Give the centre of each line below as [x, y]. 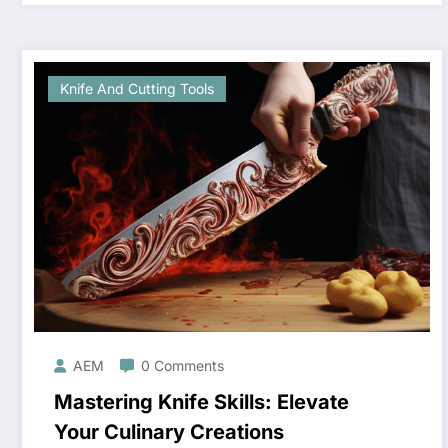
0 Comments [182, 366]
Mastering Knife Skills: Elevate [201, 402]
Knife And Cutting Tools [137, 89]
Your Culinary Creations [169, 432]
